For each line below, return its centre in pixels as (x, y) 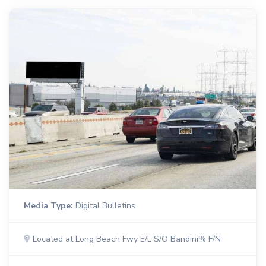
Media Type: (48, 205)
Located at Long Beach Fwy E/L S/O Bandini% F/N (126, 239)
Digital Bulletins (104, 205)
